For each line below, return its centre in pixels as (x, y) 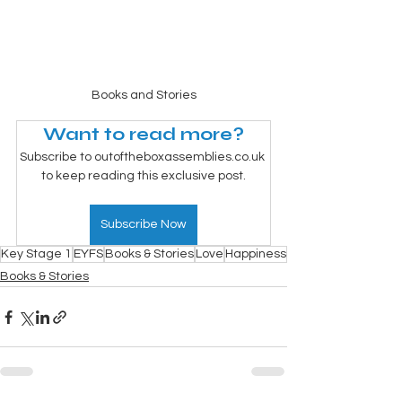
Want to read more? (144, 135)
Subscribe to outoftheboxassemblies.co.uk (144, 157)
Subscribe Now (144, 225)
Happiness (256, 254)
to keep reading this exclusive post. (144, 176)
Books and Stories (144, 96)
